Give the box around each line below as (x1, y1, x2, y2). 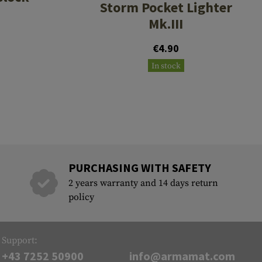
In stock (151, 61, 181, 72)
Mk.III (149, 15, 184, 33)
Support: (2, 235, 38, 247)
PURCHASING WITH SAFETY (68, 160, 211, 175)
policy (68, 191, 94, 204)
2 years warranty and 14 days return (68, 177, 218, 189)
